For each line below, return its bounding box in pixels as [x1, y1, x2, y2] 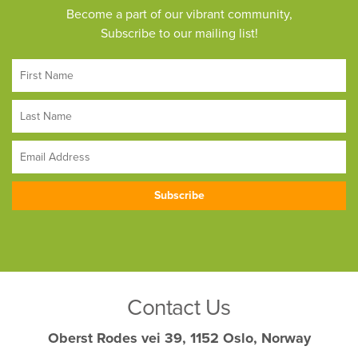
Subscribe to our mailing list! [100, 25, 258, 42]
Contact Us [127, 293, 231, 321]
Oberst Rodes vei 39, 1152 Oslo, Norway [47, 328, 311, 347]
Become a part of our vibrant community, [66, 6, 292, 22]
